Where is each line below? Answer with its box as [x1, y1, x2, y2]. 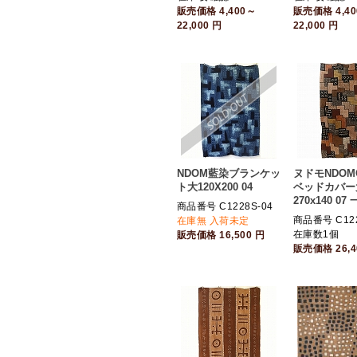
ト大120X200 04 [177, 181, 253, 193]
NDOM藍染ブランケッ [177, 167, 280, 179]
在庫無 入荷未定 [177, 215, 249, 226]
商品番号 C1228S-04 [177, 201, 273, 212]
